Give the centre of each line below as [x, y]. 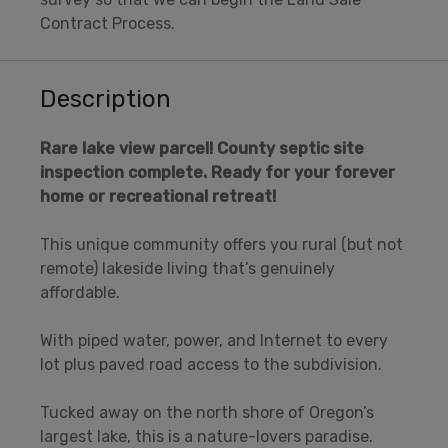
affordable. [80, 292]
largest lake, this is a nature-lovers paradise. [206, 436]
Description [105, 98]
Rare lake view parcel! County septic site [202, 148]
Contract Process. [107, 23]
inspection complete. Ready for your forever [217, 172]
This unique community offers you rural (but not [221, 244]
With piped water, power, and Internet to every [214, 340]
